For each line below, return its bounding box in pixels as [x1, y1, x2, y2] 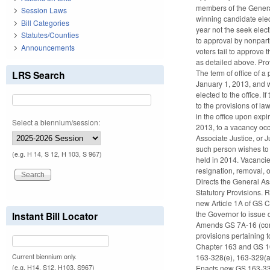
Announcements [21, 42, 75, 52]
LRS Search [12, 67, 65, 82]
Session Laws [21, 5, 67, 16]
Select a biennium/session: [12, 116, 100, 127]
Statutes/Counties [21, 30, 79, 40]
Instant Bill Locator [12, 209, 98, 223]
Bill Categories [21, 17, 69, 28]
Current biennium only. [12, 251, 77, 261]
